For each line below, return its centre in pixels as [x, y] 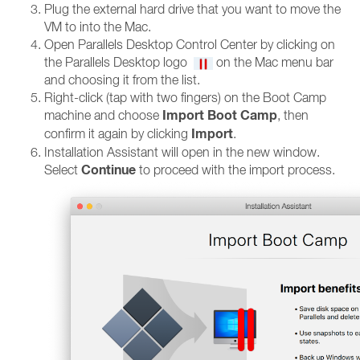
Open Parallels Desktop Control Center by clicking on [190, 44]
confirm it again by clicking [118, 133]
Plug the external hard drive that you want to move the [192, 9]
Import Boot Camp [220, 115]
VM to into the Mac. [98, 27]
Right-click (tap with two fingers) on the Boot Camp [185, 97]
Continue [108, 170]
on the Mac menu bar [273, 62]
